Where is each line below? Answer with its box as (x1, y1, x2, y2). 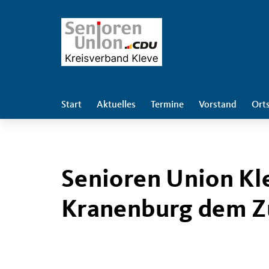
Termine (151, 100, 184, 110)
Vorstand (199, 100, 237, 110)
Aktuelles (97, 100, 136, 110)
